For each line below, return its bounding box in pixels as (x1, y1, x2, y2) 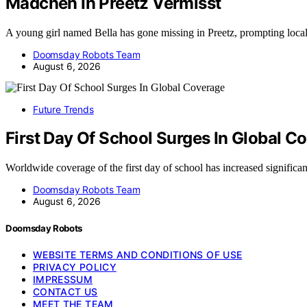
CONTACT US (33, 285, 98, 297)
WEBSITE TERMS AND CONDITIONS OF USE (33, 248, 243, 260)
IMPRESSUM (33, 273, 93, 285)
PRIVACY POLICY (33, 260, 116, 273)
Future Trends (33, 103, 94, 115)
